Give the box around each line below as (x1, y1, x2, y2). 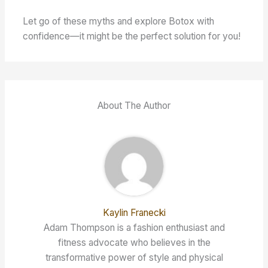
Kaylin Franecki (102, 207, 166, 219)
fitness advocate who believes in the (57, 237, 211, 249)
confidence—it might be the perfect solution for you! (23, 31, 241, 42)
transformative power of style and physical (45, 252, 223, 264)
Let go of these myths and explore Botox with (23, 16, 215, 28)
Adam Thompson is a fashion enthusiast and (43, 222, 225, 234)
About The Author (98, 100, 170, 112)
